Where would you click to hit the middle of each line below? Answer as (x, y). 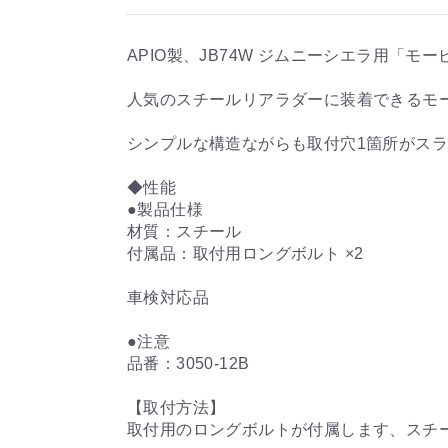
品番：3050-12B (188, 363)
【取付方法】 (176, 407)
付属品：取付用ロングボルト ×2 (245, 253)
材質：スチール (184, 231)
